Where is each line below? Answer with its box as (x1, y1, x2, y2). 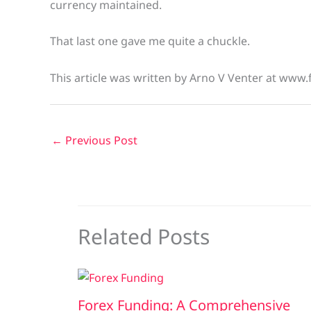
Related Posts (78, 222, 210, 251)
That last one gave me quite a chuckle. (50, 33, 250, 49)
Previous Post (62, 132, 137, 148)
